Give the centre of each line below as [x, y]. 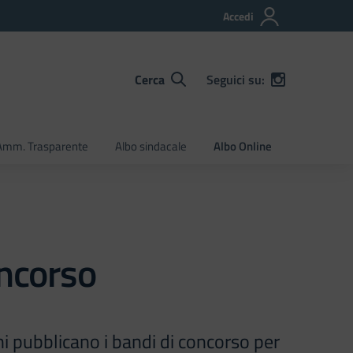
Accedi [238, 16]
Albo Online [243, 146]
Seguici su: [236, 79]
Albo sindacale [151, 146]
